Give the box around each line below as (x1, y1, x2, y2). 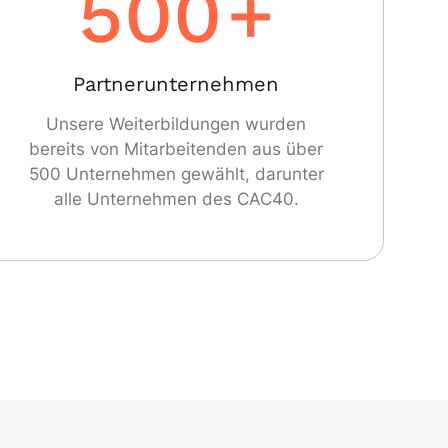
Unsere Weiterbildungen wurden (46, 114, 307, 135)
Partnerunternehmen (73, 72, 280, 97)
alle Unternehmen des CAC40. (53, 189, 299, 210)
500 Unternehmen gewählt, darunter (28, 164, 324, 185)
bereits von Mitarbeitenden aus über (29, 139, 324, 160)
